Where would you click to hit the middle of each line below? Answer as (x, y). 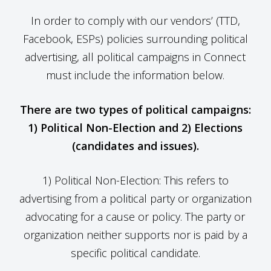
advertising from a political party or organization (135, 198)
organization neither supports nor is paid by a (135, 234)
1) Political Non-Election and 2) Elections (135, 127)
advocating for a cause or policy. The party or (135, 216)
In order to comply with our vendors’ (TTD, (135, 20)
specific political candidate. (135, 253)
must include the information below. (135, 75)
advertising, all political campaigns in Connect (135, 57)
